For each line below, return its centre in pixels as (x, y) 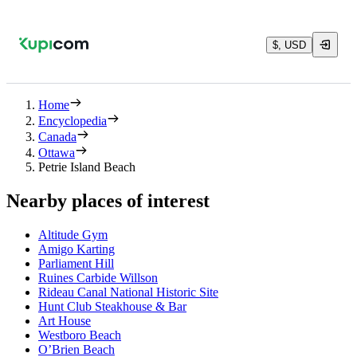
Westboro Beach (80, 335)
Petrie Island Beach (87, 167)
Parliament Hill (76, 263)
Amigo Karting (76, 249)
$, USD (289, 45)
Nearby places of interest (108, 200)
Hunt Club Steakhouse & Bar (112, 306)
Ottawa (57, 153)
